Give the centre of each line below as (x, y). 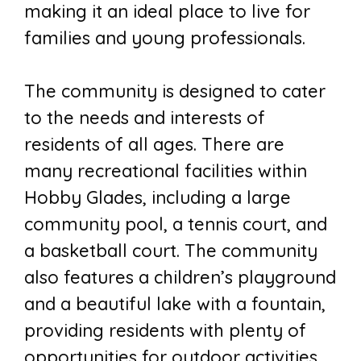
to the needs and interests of (145, 118)
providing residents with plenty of (165, 331)
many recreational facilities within (166, 171)
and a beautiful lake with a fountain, (175, 304)
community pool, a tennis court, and (176, 224)
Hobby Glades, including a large (158, 198)
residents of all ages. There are (154, 145)
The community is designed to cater (175, 91)
